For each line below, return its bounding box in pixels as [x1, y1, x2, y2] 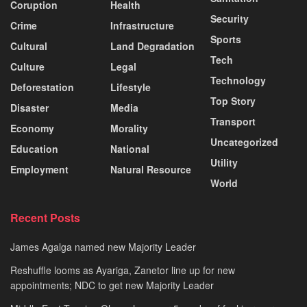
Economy [10, 121, 54, 135]
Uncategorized [210, 134, 278, 149]
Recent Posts [10, 209, 80, 225]
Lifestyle [110, 79, 151, 94]
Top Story [210, 93, 256, 108]
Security [210, 11, 249, 25]
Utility [210, 155, 238, 169]
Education [10, 141, 58, 156]
